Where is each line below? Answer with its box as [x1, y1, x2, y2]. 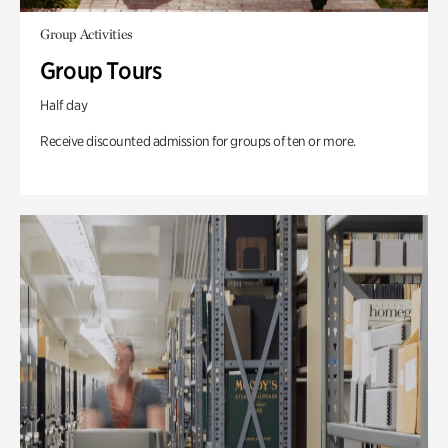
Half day [40, 97, 88, 113]
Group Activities [40, 26, 133, 42]
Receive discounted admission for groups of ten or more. [40, 133, 356, 149]
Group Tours [40, 56, 162, 85]
